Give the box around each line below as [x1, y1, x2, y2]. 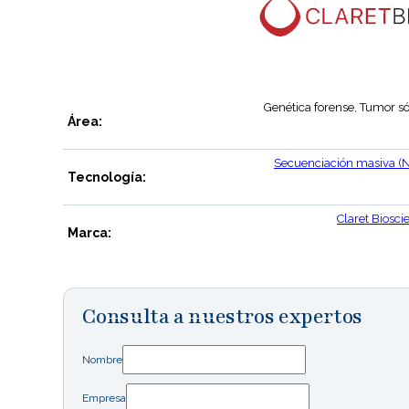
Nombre [82, 352, 123, 366]
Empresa [82, 391, 127, 404]
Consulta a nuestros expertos [82, 302, 362, 330]
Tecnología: [68, 169, 147, 184]
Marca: [68, 225, 112, 240]
